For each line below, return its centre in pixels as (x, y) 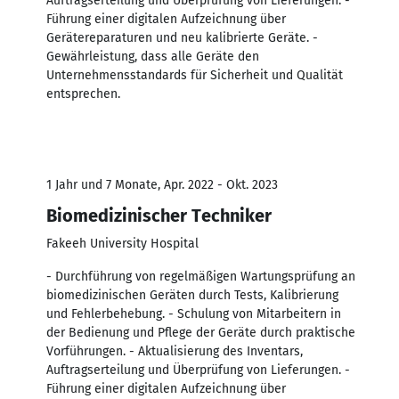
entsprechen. (83, 94)
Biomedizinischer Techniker (159, 215)
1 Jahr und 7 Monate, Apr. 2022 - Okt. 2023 (162, 184)
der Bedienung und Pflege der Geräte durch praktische (201, 332)
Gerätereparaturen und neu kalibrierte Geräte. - (182, 37)
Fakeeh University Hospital (122, 243)
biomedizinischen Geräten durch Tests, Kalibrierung (192, 295)
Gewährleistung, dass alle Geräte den (153, 56)
